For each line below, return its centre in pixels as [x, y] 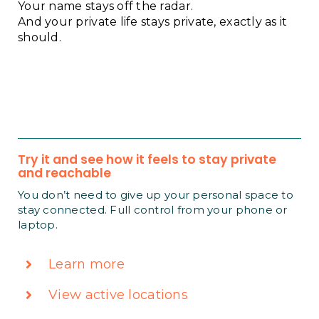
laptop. [38, 225]
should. [40, 37]
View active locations [118, 294]
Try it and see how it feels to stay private [147, 159]
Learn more [87, 264]
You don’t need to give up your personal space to [156, 195]
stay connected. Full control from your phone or [153, 210]
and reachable [64, 173]
